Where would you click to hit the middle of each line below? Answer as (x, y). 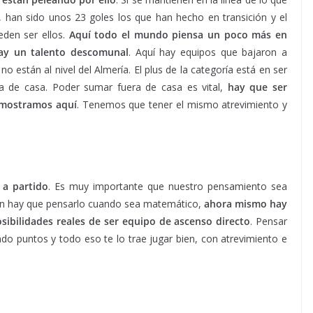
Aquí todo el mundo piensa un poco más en (178, 35)
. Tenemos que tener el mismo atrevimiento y (182, 104)
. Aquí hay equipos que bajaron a (208, 52)
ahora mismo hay (246, 204)
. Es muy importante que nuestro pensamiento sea (168, 186)
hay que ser (257, 87)
